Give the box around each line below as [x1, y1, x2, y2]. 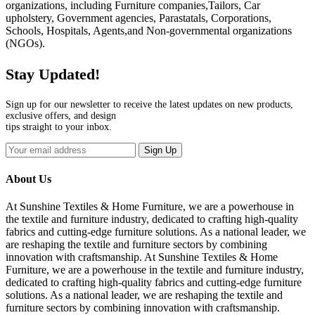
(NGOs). [6, 37, 45, 50]
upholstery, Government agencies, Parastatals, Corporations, [6, 12, 271, 25]
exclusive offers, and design [6, 110, 116, 122]
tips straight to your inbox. [6, 122, 112, 133]
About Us [6, 172, 51, 185]
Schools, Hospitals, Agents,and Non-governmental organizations [6, 25, 292, 37]
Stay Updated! [6, 65, 100, 84]
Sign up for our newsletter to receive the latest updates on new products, [6, 99, 293, 110]
